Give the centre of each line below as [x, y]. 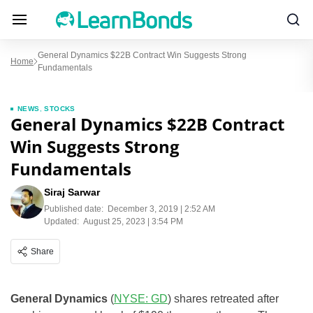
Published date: [74, 209]
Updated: [61, 221]
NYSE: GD [141, 299]
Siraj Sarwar [72, 192]
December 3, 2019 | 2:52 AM [161, 209]
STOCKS [60, 109]
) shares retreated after [223, 299]
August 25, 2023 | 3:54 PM [133, 221]
